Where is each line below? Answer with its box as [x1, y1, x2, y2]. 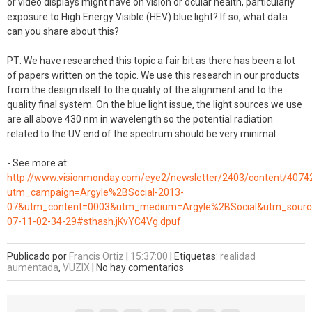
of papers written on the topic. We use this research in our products [7, 70, 299, 81]
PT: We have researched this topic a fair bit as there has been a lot [7, 55, 295, 66]
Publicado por [7, 251, 69, 262]
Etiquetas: [174, 251, 220, 262]
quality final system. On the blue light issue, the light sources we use [7, 99, 302, 110]
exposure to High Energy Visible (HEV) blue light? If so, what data [7, 11, 288, 22]
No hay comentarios [96, 262, 184, 273]
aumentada [7, 262, 58, 273]
